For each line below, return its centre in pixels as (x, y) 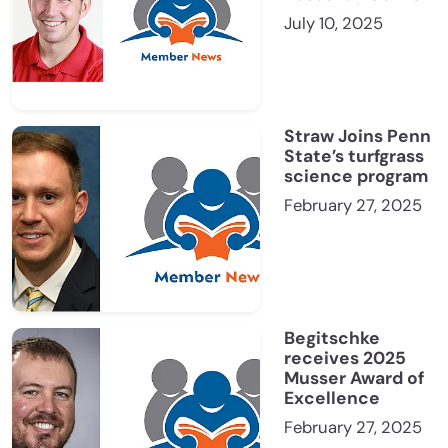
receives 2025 (345, 358)
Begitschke (332, 338)
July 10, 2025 (333, 24)
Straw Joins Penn (357, 136)
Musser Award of (354, 378)
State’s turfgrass (354, 156)
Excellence (332, 398)
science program (356, 176)
